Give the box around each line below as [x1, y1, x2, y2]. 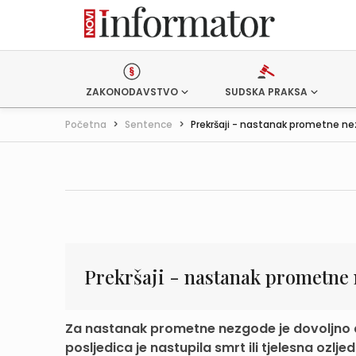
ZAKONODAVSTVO [86, 85, 178, 99]
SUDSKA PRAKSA [224, 85, 308, 99]
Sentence [125, 118, 172, 131]
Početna [65, 118, 106, 131]
